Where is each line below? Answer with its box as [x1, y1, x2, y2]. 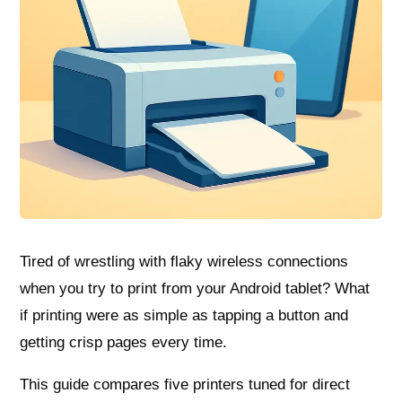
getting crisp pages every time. [20, 334, 228, 352]
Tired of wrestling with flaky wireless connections [20, 253, 349, 271]
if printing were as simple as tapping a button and [20, 307, 349, 325]
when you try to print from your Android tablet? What [20, 280, 371, 298]
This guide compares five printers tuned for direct [20, 376, 351, 394]
